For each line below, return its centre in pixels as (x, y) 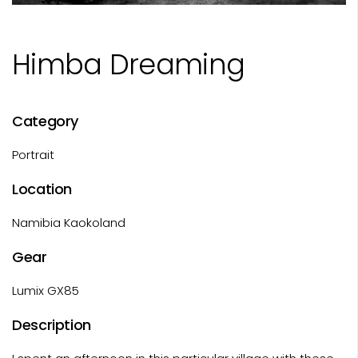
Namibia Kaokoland (69, 222)
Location (42, 189)
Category (46, 121)
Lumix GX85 (46, 290)
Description (52, 324)
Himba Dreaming (129, 64)
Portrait (33, 154)
